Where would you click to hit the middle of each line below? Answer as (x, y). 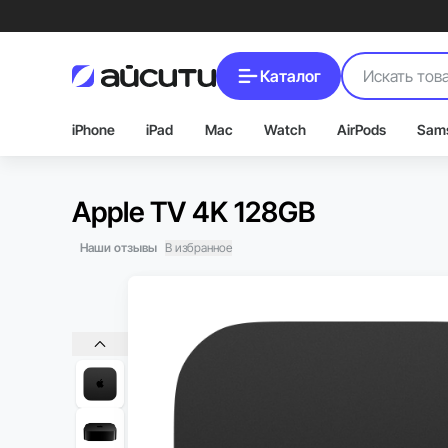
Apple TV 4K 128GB (193, 212)
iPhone (93, 129)
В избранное (198, 247)
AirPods (362, 129)
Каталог (290, 76)
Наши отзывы (118, 247)
